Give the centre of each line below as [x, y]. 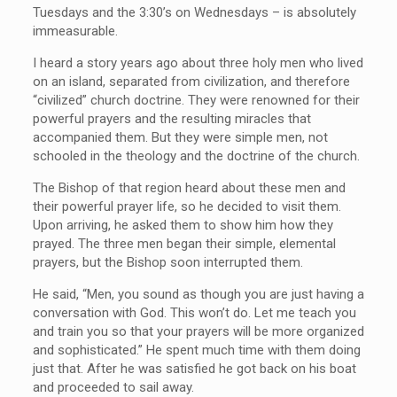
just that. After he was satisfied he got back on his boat [194, 368]
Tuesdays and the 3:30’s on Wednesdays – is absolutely [194, 12]
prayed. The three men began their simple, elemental [184, 243]
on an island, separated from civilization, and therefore [191, 81]
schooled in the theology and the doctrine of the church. [196, 156]
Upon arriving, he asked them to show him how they [183, 225]
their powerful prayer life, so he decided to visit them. [187, 206]
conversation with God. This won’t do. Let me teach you [194, 312]
